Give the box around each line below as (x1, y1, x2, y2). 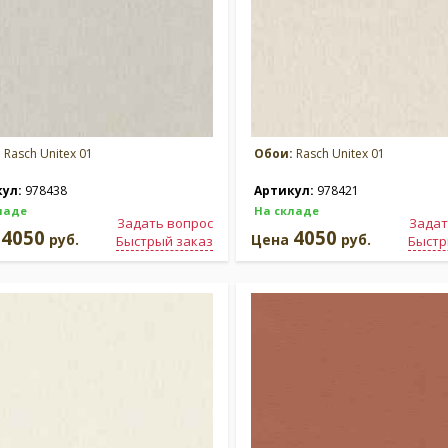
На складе (254, 203, 319, 218)
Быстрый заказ (116, 232, 213, 250)
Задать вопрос (117, 214, 213, 232)
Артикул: (254, 182, 317, 199)
